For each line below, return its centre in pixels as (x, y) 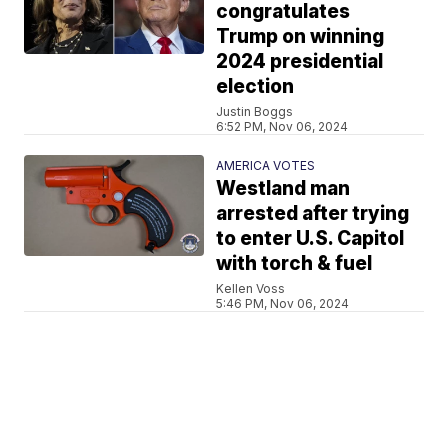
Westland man (283, 188)
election (255, 86)
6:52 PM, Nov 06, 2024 (282, 126)
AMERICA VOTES (266, 165)
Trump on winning (300, 36)
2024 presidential (300, 61)
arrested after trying (313, 213)
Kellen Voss (251, 288)
